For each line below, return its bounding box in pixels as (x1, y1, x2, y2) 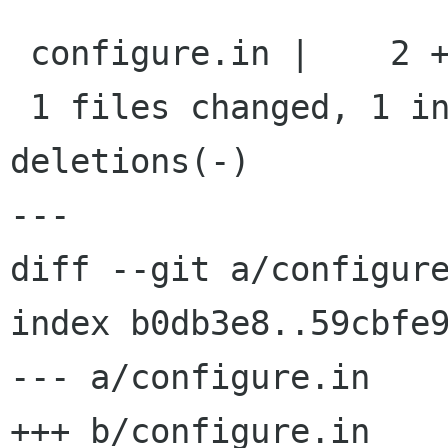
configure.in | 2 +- (10, 33, 30, 74)
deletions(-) (10, 141, 250, 182)
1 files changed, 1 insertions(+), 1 (10, 87, 30, 128)
